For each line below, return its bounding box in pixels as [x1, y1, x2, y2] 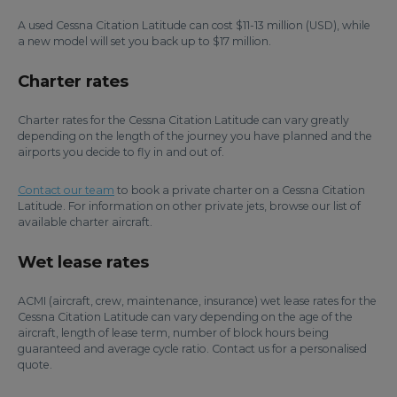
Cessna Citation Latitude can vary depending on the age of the [18, 310, 353, 324]
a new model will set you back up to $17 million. [18, 35, 271, 49]
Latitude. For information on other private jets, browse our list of [18, 199, 361, 214]
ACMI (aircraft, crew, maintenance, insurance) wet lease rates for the [18, 294, 377, 308]
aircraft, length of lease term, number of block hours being [18, 326, 329, 340]
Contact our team [18, 183, 114, 198]
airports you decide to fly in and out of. [18, 145, 224, 160]
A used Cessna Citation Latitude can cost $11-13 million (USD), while [18, 19, 370, 33]
